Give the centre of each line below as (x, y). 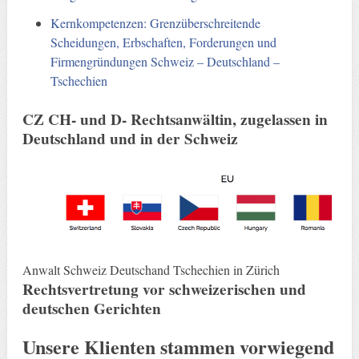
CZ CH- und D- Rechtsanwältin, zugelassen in (175, 119)
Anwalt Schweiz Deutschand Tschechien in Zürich (151, 270)
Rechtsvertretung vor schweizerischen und (164, 290)
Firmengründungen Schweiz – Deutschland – (165, 61)
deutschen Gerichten (91, 309)
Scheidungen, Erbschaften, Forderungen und (164, 42)
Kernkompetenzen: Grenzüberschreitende (156, 22)
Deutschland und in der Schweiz (130, 138)
